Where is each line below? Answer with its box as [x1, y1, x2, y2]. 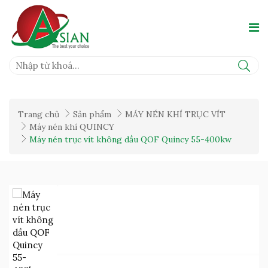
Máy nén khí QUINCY [29, 121, 114, 133]
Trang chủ [18, 109, 59, 120]
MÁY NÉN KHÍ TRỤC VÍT [125, 109, 226, 120]
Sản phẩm [73, 109, 111, 120]
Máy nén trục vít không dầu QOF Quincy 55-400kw [29, 134, 232, 145]
